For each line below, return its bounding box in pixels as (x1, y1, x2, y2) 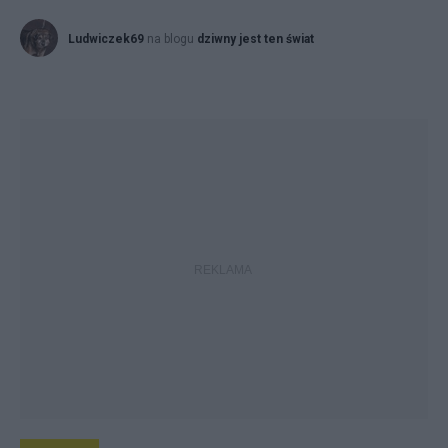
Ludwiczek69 (68, 32, 144, 46)
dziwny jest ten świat (197, 32, 314, 46)
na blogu (147, 32, 197, 46)
